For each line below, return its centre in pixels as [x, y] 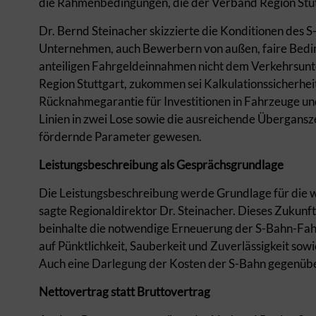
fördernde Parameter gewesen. [120, 136]
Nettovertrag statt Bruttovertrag [124, 292]
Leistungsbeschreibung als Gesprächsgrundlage [161, 165]
